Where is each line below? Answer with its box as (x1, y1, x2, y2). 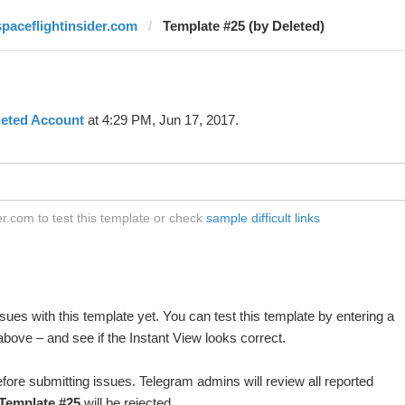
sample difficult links (205, 211, 320, 225)
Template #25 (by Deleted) (162, 18, 325, 33)
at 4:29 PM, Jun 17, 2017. (83, 112, 239, 127)
